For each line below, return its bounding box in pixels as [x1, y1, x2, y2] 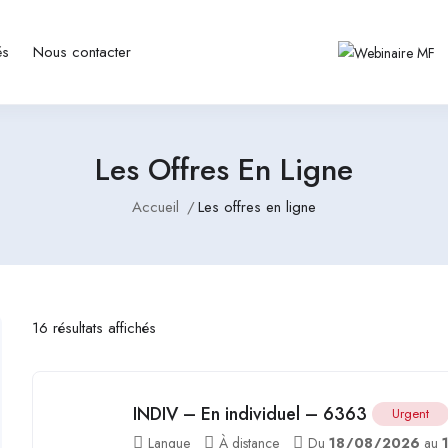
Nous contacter [32, 41, 131, 63]
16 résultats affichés [32, 317, 157, 339]
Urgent [392, 404, 430, 423]
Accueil [132, 196, 179, 218]
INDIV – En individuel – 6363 [133, 400, 368, 427]
